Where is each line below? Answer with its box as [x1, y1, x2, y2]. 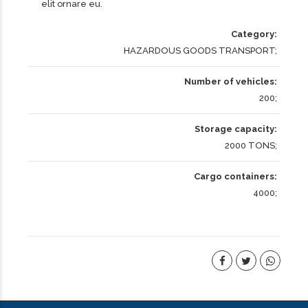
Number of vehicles [184, 76, 274, 87]
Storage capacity [195, 124, 274, 134]
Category [231, 29, 274, 39]
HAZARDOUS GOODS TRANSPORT [124, 45, 275, 56]
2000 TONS [225, 140, 275, 151]
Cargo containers [194, 171, 274, 181]
